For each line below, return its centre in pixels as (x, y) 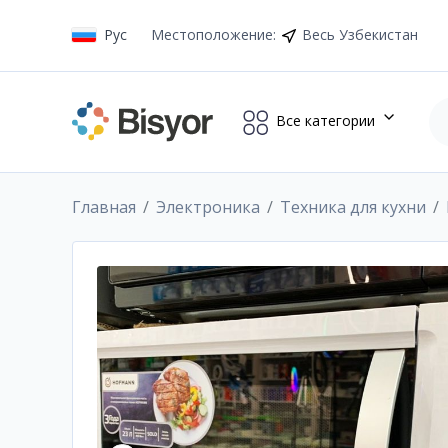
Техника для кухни (353, 207)
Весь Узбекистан (360, 34)
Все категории (325, 120)
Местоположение (212, 34)
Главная (104, 207)
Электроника (208, 207)
